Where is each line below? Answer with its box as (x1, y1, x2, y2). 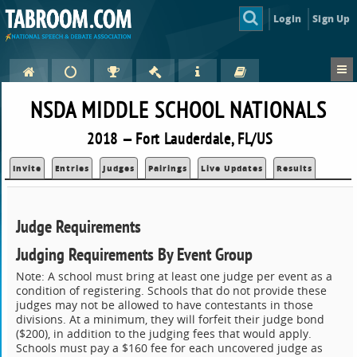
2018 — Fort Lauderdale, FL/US (87, 128, 273, 149)
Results (277, 163, 313, 175)
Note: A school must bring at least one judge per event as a (16, 269, 333, 284)
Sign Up (312, 11, 351, 25)
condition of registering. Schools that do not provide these (16, 283, 328, 299)
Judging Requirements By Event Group (16, 242, 253, 266)
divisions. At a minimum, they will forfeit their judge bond (16, 312, 325, 328)
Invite (13, 163, 42, 175)
